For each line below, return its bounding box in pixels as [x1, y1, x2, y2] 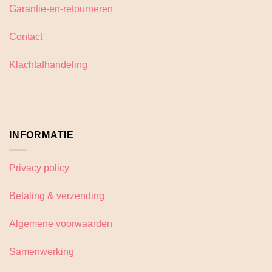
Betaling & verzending [9, 191, 104, 202]
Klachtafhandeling [9, 59, 87, 70]
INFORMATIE [9, 129, 74, 140]
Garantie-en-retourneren [9, 4, 113, 15]
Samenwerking [9, 246, 74, 257]
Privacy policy [9, 163, 69, 174]
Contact [9, 32, 42, 42]
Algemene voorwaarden [9, 218, 112, 229]
